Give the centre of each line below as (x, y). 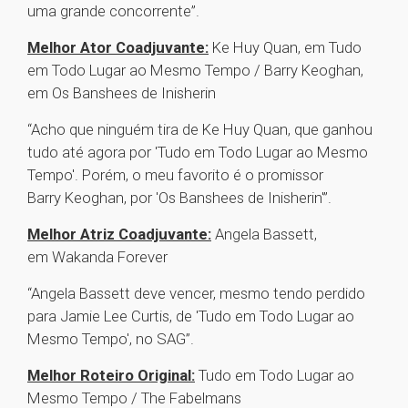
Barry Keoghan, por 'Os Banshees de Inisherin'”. (181, 198)
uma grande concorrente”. (113, 11)
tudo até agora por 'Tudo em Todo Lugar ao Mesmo (198, 153)
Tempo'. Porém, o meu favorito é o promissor (175, 175)
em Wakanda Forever (99, 257)
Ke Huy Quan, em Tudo (285, 48)
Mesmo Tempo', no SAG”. (112, 339)
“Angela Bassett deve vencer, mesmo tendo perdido (196, 294)
